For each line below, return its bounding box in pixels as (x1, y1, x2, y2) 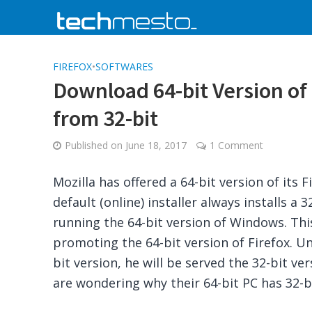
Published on (64, 139, 125, 152)
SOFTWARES (95, 60, 153, 73)
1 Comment (209, 139, 263, 152)
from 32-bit (52, 104, 158, 132)
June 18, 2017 (125, 139, 187, 152)
